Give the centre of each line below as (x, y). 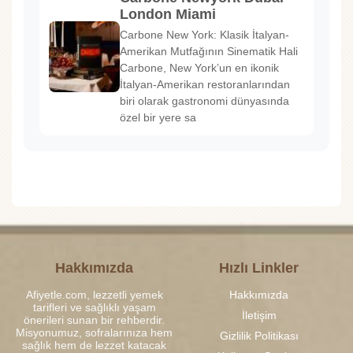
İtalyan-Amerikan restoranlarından (205, 84)
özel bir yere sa (158, 117)
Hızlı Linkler (259, 268)
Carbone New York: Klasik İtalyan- (204, 34)
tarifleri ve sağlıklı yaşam (94, 307)
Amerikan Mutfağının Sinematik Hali (209, 51)
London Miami (168, 14)
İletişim (259, 315)
